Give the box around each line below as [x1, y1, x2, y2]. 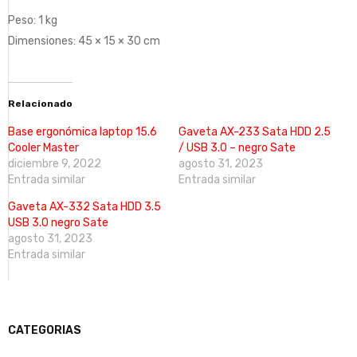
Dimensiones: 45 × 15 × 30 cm [8, 33, 160, 48]
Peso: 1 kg [8, 13, 57, 27]
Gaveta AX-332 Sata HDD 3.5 [8, 199, 161, 214]
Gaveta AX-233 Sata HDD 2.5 [178, 124, 331, 139]
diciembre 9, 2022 [8, 156, 101, 171]
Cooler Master [8, 140, 79, 155]
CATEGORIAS [8, 323, 81, 337]
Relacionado [8, 97, 73, 109]
